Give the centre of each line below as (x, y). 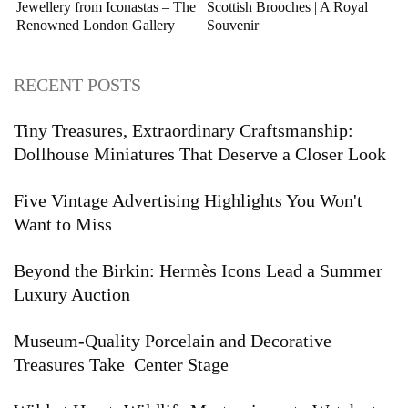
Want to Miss (63, 224)
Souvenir (233, 25)
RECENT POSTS (77, 85)
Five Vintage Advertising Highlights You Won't (188, 201)
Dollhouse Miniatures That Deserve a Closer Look (200, 154)
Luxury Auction (72, 295)
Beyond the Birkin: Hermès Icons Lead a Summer (198, 271)
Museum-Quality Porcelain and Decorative (173, 341)
